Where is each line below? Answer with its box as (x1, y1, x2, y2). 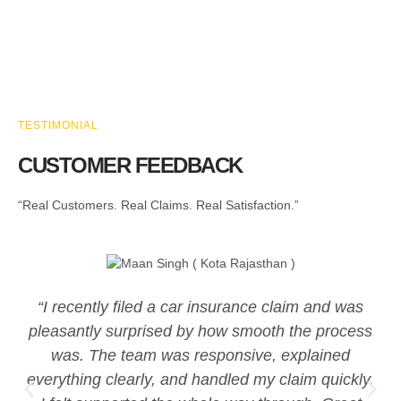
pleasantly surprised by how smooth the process (29, 321, 372, 340)
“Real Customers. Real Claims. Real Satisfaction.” (18, 197, 299, 212)
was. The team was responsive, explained (51, 346, 350, 364)
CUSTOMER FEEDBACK (18, 152, 243, 177)
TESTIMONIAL (18, 118, 98, 132)
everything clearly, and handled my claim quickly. (27, 370, 374, 388)
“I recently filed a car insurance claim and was (38, 297, 363, 316)
